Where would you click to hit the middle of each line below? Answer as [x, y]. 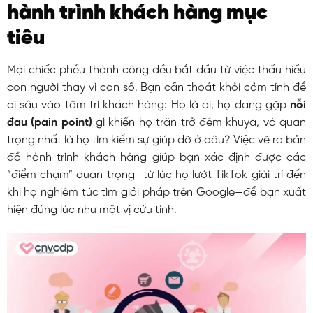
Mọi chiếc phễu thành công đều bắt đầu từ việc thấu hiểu [156, 70]
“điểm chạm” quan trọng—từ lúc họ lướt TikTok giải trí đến [156, 175]
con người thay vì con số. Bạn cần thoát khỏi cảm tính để [156, 87]
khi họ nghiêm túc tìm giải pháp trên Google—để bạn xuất [156, 192]
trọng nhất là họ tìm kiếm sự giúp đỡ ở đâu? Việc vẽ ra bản [156, 140]
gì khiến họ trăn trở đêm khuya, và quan [199, 122]
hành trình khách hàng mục [137, 13]
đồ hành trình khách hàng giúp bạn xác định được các [156, 157]
